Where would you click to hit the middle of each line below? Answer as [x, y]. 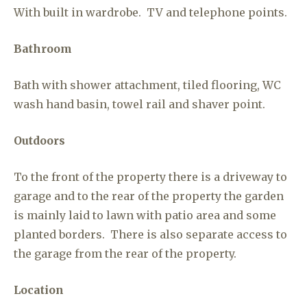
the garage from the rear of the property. [125, 254]
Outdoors [39, 140]
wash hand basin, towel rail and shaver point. [139, 104]
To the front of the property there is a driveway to [150, 177]
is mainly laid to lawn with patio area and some [145, 215]
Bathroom [43, 49]
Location [39, 290]
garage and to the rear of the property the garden [149, 196]
